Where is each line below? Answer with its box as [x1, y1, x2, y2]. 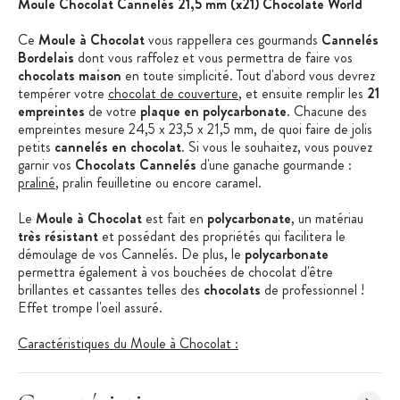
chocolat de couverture [108, 83, 238, 104]
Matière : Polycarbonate [36, 376, 172, 397]
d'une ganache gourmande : [196, 154, 352, 176]
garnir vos [18, 154, 75, 176]
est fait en [142, 208, 207, 229]
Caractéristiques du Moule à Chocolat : [18, 333, 238, 354]
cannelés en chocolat [54, 137, 181, 158]
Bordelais [18, 47, 78, 69]
